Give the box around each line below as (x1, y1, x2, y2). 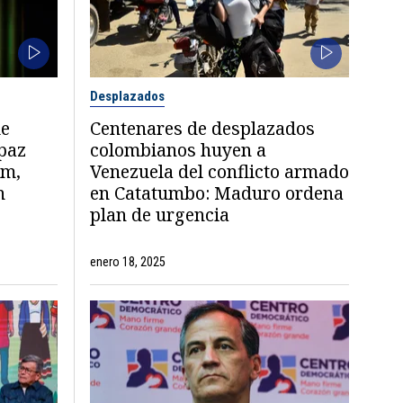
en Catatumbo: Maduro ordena (90, 180, 345, 205)
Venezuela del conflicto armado (90, 158, 350, 184)
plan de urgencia (90, 201, 230, 227)
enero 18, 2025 (90, 254, 166, 269)
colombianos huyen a (90, 137, 267, 162)
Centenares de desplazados (90, 115, 316, 140)
